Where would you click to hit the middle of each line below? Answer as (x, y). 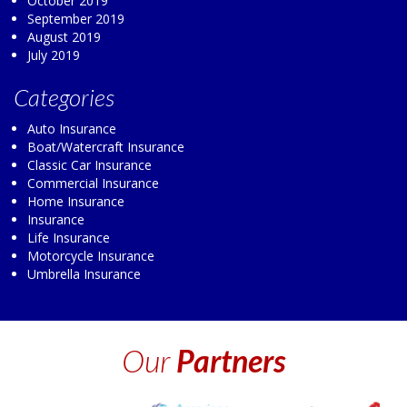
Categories (64, 97)
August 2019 (64, 36)
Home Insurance (76, 201)
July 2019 (54, 55)
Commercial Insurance (93, 183)
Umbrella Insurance (84, 273)
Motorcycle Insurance (91, 255)
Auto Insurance (72, 128)
